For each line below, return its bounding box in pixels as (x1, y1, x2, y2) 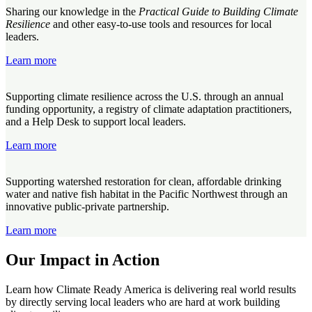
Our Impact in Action (6, 251, 159, 270)
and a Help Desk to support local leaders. (6, 116, 186, 128)
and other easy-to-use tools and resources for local (50, 18, 272, 31)
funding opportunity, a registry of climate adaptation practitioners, (6, 103, 292, 116)
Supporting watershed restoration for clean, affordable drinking (6, 175, 281, 188)
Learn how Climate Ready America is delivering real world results (6, 283, 296, 296)
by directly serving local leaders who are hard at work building (6, 296, 280, 309)
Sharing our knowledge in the (6, 6, 139, 18)
